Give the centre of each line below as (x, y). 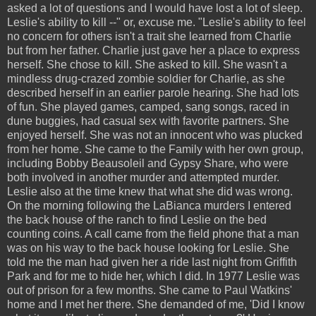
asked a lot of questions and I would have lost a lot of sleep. (155, 8)
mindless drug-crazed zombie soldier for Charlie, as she (146, 78)
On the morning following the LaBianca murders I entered (149, 205)
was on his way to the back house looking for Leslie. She (148, 248)
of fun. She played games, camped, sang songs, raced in (148, 107)
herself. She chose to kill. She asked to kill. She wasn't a (147, 64)
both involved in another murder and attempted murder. (143, 177)
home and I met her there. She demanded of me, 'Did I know (156, 304)
